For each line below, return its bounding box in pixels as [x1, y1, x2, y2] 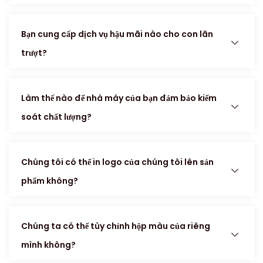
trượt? [21, 47, 47, 59]
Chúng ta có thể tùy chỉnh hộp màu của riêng [21, 220, 210, 232]
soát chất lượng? [21, 111, 92, 123]
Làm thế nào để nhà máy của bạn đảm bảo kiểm [21, 92, 217, 104]
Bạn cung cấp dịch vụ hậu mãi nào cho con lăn [21, 28, 213, 41]
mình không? [21, 239, 76, 251]
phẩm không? [21, 175, 78, 187]
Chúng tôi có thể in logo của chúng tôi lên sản [21, 156, 214, 168]
